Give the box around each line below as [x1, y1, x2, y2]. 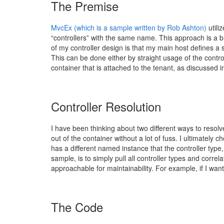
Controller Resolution [51, 97, 161, 115]
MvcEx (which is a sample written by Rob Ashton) [51, 22, 206, 32]
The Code [51, 198, 103, 215]
